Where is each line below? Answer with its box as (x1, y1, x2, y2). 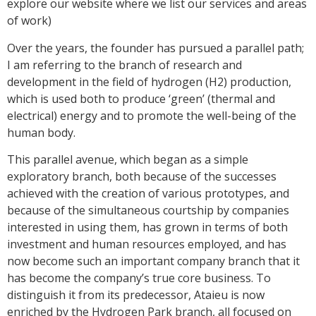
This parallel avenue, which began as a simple (7, 152, 248, 168)
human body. (7, 124, 75, 140)
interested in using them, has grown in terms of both (7, 219, 288, 236)
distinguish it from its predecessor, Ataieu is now (7, 287, 265, 303)
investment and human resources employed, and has (7, 236, 286, 253)
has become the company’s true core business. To (7, 270, 271, 286)
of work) (7, 13, 51, 29)
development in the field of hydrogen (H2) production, (7, 73, 291, 90)
